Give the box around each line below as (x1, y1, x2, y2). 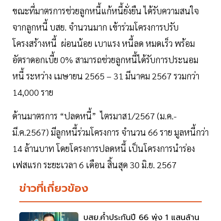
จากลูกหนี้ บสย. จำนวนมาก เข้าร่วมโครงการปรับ (12, 21, 179, 33)
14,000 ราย (12, 86, 53, 98)
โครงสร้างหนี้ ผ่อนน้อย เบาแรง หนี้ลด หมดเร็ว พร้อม (12, 37, 195, 49)
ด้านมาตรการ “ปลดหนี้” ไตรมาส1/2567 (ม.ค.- (12, 110, 177, 121)
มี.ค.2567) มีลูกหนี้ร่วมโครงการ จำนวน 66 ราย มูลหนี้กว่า (12, 126, 209, 138)
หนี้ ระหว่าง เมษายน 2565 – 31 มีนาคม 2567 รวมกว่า (12, 70, 199, 81)
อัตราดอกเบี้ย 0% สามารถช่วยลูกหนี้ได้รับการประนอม (12, 53, 198, 65)
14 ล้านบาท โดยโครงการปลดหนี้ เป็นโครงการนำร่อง (12, 142, 195, 154)
